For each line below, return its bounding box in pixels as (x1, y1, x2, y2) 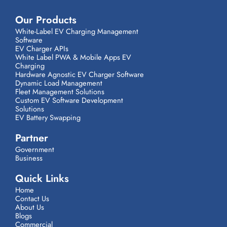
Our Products (15, 13, 77, 28)
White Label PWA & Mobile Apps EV (15, 52, 131, 63)
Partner (15, 131, 48, 146)
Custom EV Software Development (15, 95, 123, 106)
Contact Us (15, 193, 49, 204)
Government (15, 144, 54, 155)
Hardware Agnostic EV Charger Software (15, 69, 144, 80)
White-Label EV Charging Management (15, 26, 138, 37)
